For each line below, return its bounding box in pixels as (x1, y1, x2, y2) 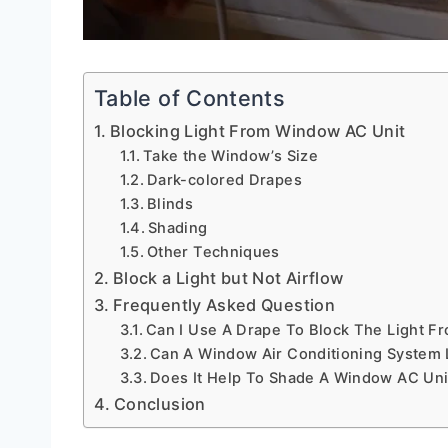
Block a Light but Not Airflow (112, 268, 344, 289)
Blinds (147, 195, 194, 214)
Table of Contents (94, 85, 286, 112)
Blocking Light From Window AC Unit (109, 121, 406, 142)
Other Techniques (147, 243, 280, 262)
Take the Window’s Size (143, 147, 318, 166)
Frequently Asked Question (112, 295, 335, 316)
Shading (148, 219, 208, 238)
